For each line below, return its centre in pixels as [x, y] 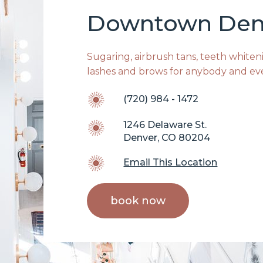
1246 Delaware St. [165, 124]
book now [138, 200]
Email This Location [171, 162]
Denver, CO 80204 [167, 137]
